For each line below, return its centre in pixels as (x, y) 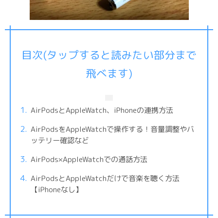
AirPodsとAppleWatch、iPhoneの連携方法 (102, 110)
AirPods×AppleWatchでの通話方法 (89, 159)
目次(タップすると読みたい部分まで (109, 55)
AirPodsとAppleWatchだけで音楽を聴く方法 (105, 178)
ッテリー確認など (60, 140)
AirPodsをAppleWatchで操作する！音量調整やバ (112, 129)
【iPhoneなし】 (56, 189)
